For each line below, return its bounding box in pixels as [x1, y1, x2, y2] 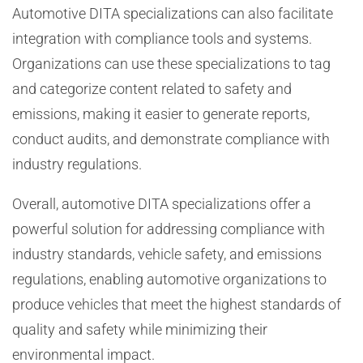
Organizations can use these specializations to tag [12, 55, 331, 72]
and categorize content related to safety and [12, 80, 292, 97]
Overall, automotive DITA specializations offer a [12, 195, 311, 212]
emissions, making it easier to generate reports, [12, 105, 310, 122]
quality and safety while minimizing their [12, 321, 267, 338]
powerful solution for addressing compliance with [12, 220, 325, 237]
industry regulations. [12, 156, 142, 173]
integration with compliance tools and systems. [12, 30, 312, 47]
